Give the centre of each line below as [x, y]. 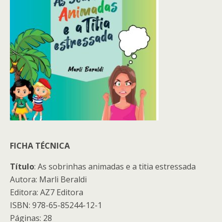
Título [22, 166]
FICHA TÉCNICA [40, 146]
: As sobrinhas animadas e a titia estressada [115, 166]
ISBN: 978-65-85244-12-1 [56, 205]
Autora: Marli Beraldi [48, 179]
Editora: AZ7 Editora [47, 192]
